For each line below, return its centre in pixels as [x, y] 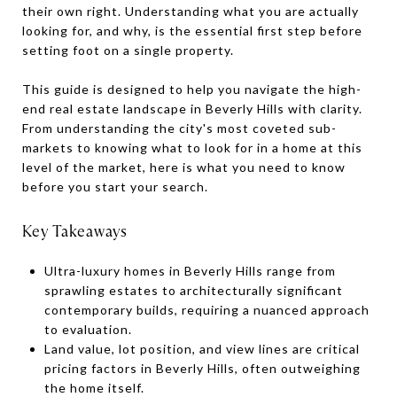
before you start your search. [115, 187]
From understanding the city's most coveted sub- [179, 128]
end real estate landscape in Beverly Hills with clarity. [192, 109]
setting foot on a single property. [128, 50]
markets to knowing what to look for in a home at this [192, 148]
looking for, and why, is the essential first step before [192, 31]
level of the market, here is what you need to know [184, 167]
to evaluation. [88, 329]
